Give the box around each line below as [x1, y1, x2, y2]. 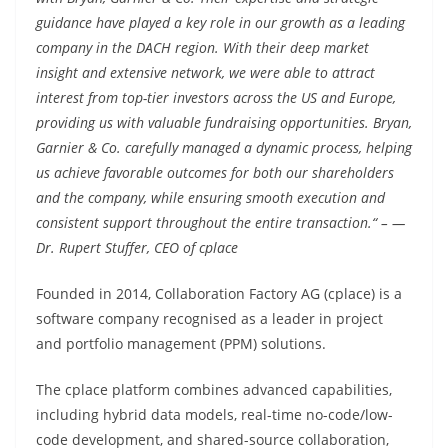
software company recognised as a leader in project [36, 309, 383, 328]
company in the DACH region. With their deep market [36, 38, 369, 57]
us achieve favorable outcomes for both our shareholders [36, 163, 394, 182]
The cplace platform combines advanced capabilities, [36, 380, 392, 399]
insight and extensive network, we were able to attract [36, 63, 375, 82]
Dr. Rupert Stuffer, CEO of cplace [36, 238, 238, 257]
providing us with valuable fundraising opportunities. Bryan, [36, 113, 412, 132]
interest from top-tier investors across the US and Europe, [36, 88, 396, 107]
